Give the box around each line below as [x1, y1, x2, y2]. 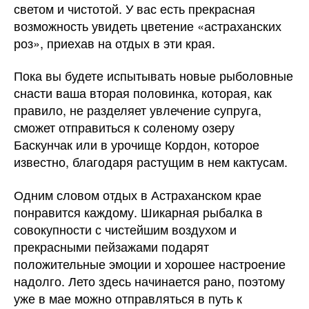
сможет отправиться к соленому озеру [14, 118, 235, 137]
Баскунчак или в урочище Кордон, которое [14, 135, 259, 154]
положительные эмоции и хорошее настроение [14, 254, 286, 272]
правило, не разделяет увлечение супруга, [14, 101, 261, 119]
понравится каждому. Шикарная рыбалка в [14, 202, 263, 221]
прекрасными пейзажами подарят [14, 237, 209, 255]
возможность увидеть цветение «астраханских [14, 16, 281, 34]
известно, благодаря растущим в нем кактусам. [14, 152, 288, 171]
